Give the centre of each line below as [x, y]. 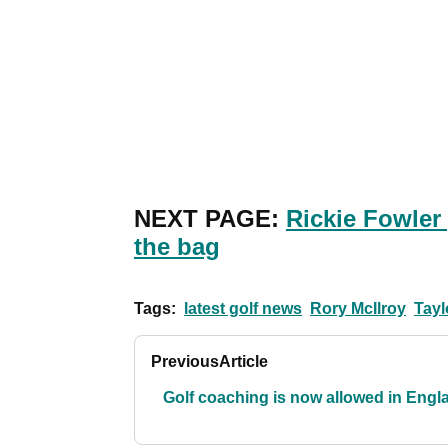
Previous [185, 362]
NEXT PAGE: [210, 219]
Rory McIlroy [358, 309]
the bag [177, 247]
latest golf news [243, 309]
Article [243, 362]
